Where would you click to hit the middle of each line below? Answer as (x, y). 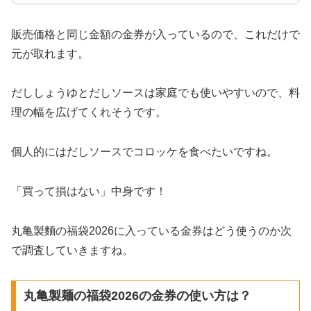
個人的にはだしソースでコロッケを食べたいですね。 (144, 152)
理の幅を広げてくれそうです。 (89, 112)
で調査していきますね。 (72, 250)
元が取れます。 (50, 53)
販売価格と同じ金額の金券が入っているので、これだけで (155, 34)
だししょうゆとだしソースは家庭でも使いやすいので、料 (155, 93)
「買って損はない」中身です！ (89, 191)
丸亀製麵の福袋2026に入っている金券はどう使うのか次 (151, 230)
